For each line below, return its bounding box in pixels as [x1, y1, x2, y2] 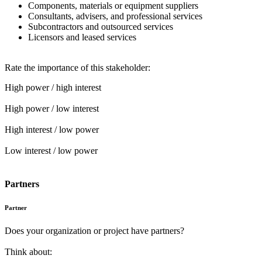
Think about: [5, 246, 52, 257]
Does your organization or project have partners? [5, 225, 184, 236]
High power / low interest [5, 103, 99, 113]
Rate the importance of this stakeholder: [5, 62, 150, 73]
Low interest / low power [5, 145, 98, 156]
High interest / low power [5, 124, 99, 135]
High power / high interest [5, 82, 101, 92]
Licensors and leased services [28, 32, 136, 42]
